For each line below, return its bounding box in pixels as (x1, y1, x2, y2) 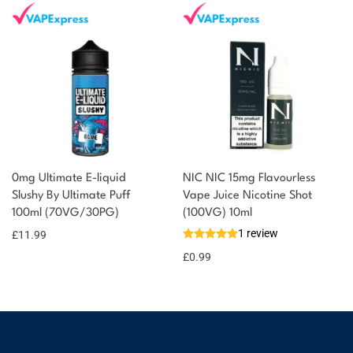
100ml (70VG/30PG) (12, 207, 119, 219)
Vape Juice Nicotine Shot (183, 190, 312, 202)
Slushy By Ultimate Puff (12, 190, 130, 202)
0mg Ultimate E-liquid (12, 173, 125, 184)
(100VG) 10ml (183, 207, 252, 219)
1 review (238, 227, 278, 240)
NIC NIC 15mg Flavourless (183, 173, 315, 184)
